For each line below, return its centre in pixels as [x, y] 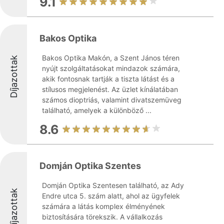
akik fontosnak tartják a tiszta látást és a [108, 79]
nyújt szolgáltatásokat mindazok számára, [111, 68]
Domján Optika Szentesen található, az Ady [113, 185]
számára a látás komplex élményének [103, 206]
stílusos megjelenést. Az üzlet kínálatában [110, 89]
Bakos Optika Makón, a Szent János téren [111, 58]
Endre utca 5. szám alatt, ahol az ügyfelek [111, 196]
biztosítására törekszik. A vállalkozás [102, 217]
